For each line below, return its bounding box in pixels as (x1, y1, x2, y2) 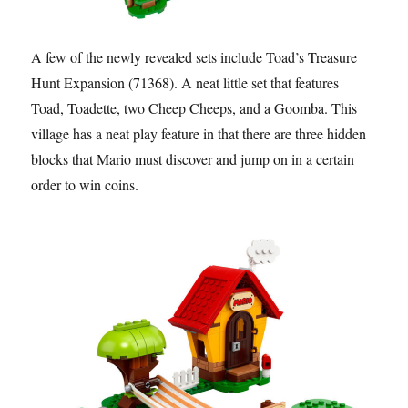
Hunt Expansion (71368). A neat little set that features (31, 73, 340, 93)
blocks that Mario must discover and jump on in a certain (31, 149, 355, 169)
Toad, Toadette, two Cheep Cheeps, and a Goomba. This (31, 98, 358, 118)
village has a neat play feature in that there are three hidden (31, 124, 367, 144)
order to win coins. (31, 175, 139, 195)
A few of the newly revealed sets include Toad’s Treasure (31, 47, 358, 67)
